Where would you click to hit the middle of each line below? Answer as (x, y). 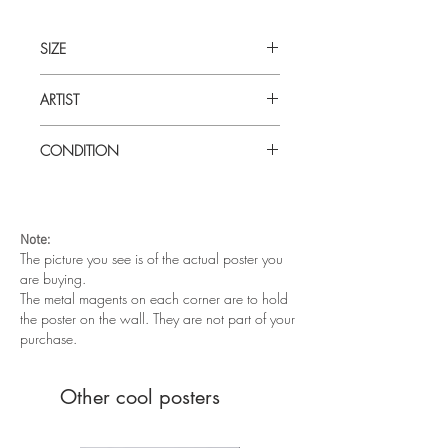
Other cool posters (140, 396)
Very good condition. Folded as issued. (152, 186)
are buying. (53, 278)
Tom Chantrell (79, 135)
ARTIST (59, 99)
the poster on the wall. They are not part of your (157, 318)
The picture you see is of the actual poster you (151, 258)
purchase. (48, 338)
